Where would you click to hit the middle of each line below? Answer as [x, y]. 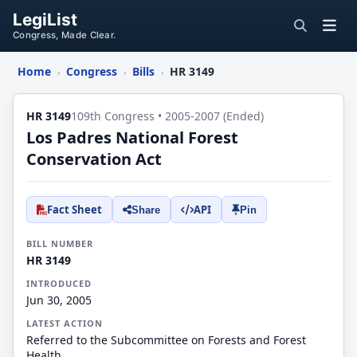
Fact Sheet [75, 210]
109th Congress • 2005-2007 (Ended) [167, 116]
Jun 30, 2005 [59, 300]
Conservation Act [94, 159]
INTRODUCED [59, 283]
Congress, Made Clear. [65, 35]
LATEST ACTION [65, 323]
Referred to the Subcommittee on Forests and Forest [166, 340]
